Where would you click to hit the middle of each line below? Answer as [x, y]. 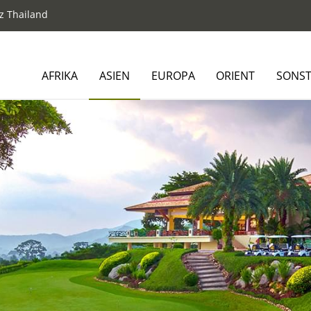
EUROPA [173, 76]
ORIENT [236, 76]
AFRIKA [60, 76]
